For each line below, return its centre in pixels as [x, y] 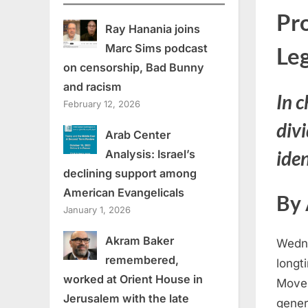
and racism [92, 87]
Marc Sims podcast [156, 48]
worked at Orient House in [133, 279]
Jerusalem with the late [126, 299]
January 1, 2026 [97, 210]
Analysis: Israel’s [150, 154]
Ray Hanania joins [152, 29]
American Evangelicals [125, 193]
